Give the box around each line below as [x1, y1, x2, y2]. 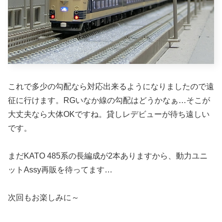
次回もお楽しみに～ [8, 193, 79, 202]
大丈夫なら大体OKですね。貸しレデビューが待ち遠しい [8, 110, 210, 119]
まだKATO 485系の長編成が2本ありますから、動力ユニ [8, 152, 208, 161]
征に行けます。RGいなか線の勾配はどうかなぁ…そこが [8, 96, 210, 105]
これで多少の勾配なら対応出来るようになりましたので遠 [8, 82, 214, 91]
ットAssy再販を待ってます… [8, 166, 112, 174]
